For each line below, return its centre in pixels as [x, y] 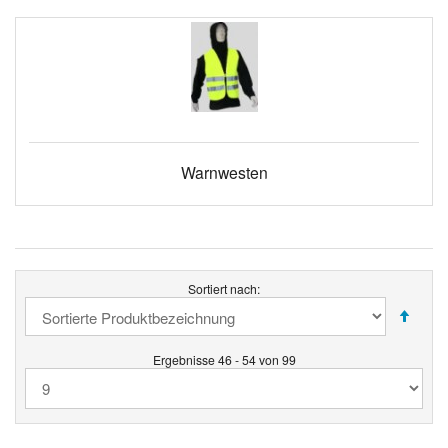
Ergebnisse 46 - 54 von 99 [224, 359]
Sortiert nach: [224, 288]
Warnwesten [224, 172]
